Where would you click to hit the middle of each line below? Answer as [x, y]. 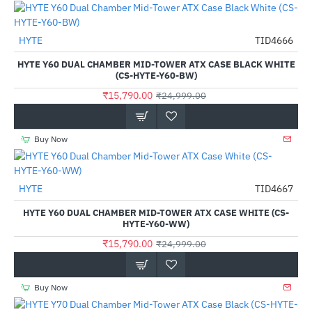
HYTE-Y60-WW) [156, 224]
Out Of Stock [38, 203]
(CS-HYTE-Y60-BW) [156, 76]
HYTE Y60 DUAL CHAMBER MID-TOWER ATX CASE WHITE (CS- [156, 213]
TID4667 [274, 189]
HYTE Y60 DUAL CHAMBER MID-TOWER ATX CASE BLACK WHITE [156, 64]
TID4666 [274, 40]
